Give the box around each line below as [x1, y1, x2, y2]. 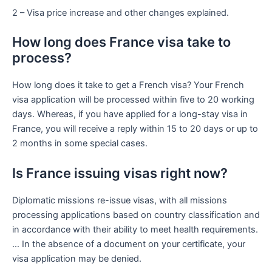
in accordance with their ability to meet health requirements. [12, 223, 258, 235]
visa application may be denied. [12, 253, 141, 264]
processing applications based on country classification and [12, 209, 260, 220]
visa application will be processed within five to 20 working [12, 94, 254, 106]
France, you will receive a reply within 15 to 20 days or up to [12, 123, 258, 135]
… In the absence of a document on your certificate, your [12, 238, 245, 250]
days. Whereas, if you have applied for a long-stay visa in [12, 109, 248, 120]
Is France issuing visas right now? [12, 165, 228, 181]
